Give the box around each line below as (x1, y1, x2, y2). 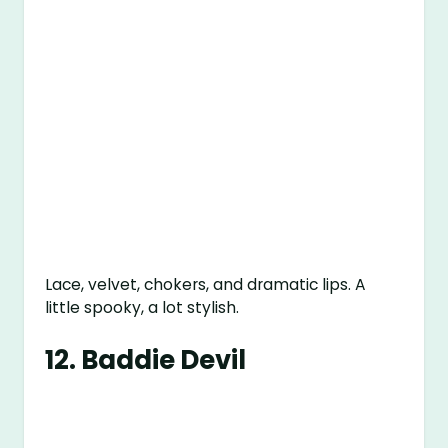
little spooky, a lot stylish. (45, 296, 240, 318)
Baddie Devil (81, 341, 247, 378)
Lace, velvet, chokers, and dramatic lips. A (45, 273, 367, 295)
